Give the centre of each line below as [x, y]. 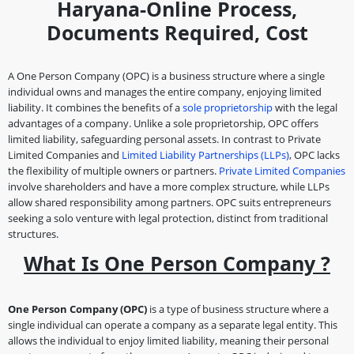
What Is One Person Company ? [177, 263]
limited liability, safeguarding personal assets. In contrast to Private [164, 139]
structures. [33, 233]
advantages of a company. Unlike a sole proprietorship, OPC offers [163, 123]
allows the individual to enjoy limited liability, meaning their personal [168, 340]
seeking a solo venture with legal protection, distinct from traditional [168, 218]
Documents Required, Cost [177, 32]
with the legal [305, 107]
